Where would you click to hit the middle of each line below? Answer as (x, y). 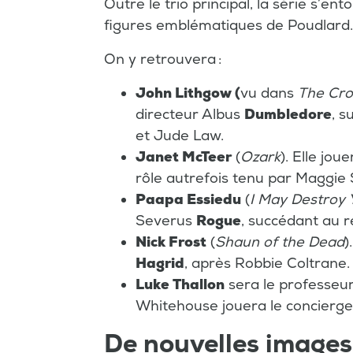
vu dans (269, 94)
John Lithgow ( (188, 94)
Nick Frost (171, 243)
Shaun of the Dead (280, 243)
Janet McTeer (184, 158)
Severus (166, 221)
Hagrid (160, 264)
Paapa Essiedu (188, 200)
